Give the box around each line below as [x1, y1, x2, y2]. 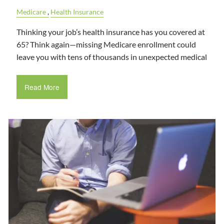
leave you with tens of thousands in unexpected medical [16, 52, 207, 62]
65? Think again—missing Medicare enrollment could [16, 39, 196, 49]
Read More [24, 82, 59, 92]
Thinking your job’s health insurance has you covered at [16, 27, 205, 37]
